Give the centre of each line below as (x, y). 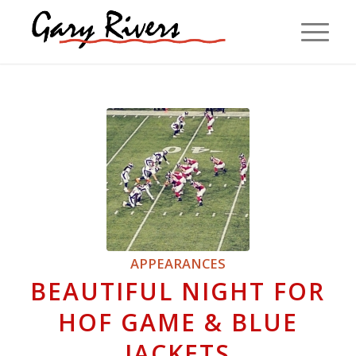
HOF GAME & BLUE (178, 322)
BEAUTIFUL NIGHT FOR (178, 291)
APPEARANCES (178, 263)
